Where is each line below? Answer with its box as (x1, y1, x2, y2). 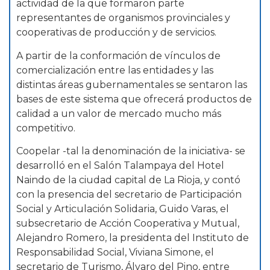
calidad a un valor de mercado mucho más (16, 107, 221, 119)
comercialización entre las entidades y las (16, 64, 213, 76)
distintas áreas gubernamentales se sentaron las (16, 78, 247, 90)
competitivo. (16, 122, 75, 134)
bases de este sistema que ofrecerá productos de (16, 93, 252, 105)
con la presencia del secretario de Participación (16, 188, 242, 200)
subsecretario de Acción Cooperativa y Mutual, (16, 217, 239, 229)
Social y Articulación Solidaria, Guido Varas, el (16, 202, 229, 215)
